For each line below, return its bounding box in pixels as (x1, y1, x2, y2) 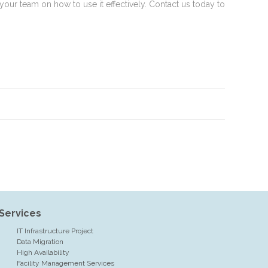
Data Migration (16, 237, 63, 246)
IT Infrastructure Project (16, 227, 93, 235)
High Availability (16, 248, 69, 257)
